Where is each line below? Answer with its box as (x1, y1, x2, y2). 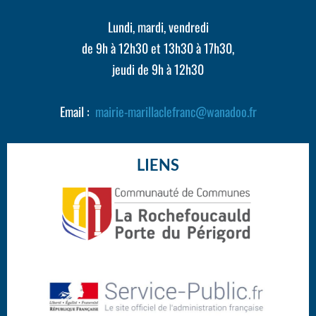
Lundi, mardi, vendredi (107, 17, 209, 36)
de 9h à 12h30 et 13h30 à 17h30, (82, 38, 234, 57)
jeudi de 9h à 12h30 (112, 59, 204, 78)
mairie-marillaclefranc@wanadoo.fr (95, 102, 257, 121)
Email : (59, 102, 95, 121)
